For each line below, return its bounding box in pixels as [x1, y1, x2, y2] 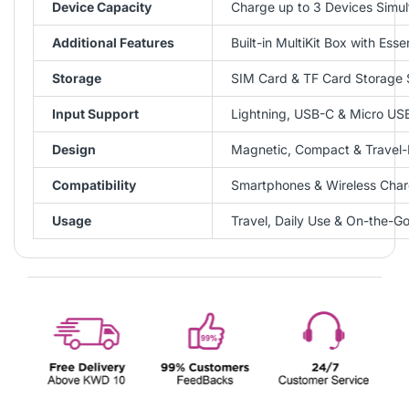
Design [52, 141, 96, 157]
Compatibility [52, 176, 136, 193]
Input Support [52, 105, 139, 121]
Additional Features [52, 34, 174, 50]
